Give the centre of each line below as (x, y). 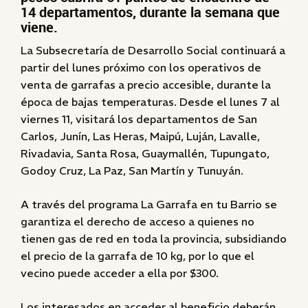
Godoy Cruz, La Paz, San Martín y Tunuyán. (132, 170)
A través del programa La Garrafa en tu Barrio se (149, 204)
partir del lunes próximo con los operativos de (141, 67)
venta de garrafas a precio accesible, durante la (146, 85)
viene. (39, 27)
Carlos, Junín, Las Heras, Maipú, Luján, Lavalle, (140, 136)
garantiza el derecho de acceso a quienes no (137, 221)
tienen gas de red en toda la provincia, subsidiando (154, 239)
